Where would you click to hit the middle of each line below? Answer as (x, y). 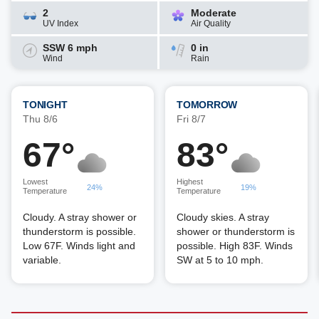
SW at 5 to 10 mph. (220, 260)
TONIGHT (45, 105)
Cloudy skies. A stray (223, 217)
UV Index (61, 23)
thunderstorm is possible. (79, 231)
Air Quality (211, 23)
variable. (42, 260)
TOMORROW (207, 105)
